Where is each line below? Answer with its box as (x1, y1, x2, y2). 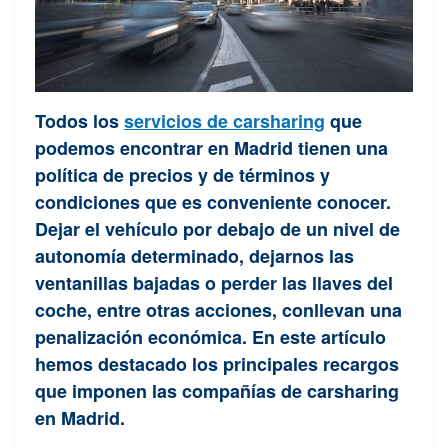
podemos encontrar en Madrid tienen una (35, 134, 388, 161)
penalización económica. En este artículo (35, 323, 386, 350)
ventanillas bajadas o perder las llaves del (35, 269, 393, 296)
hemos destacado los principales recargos (35, 350, 399, 377)
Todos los (35, 107, 124, 134)
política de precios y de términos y (35, 161, 330, 188)
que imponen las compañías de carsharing (35, 377, 399, 404)
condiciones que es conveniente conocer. (35, 188, 391, 215)
